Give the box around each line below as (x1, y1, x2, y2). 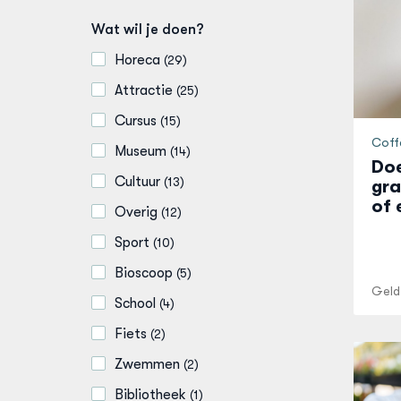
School (115, 295, 156, 311)
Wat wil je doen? (91, 21, 204, 38)
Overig (115, 204, 158, 220)
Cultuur (115, 174, 160, 190)
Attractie (115, 82, 173, 98)
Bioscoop (115, 265, 173, 281)
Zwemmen (115, 356, 180, 372)
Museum (115, 143, 166, 159)
